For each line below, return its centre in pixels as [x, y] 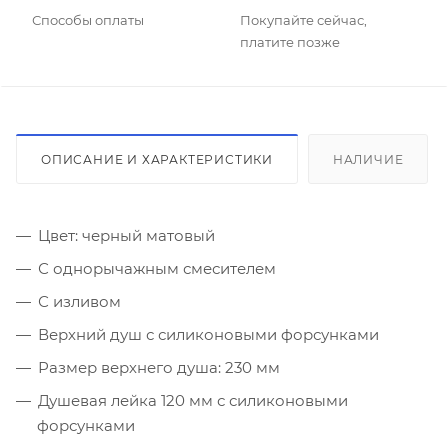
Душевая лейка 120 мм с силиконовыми [193, 401]
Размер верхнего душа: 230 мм [159, 368]
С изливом [79, 302]
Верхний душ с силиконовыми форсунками [208, 335]
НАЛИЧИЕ [368, 160]
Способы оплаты [88, 20]
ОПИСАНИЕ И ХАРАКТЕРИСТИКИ [157, 160]
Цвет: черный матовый [126, 236]
